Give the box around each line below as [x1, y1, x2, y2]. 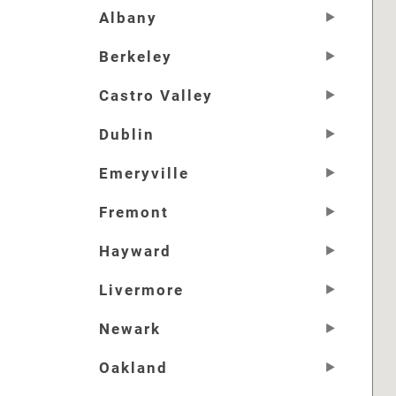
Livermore [99, 281, 184, 299]
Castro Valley [99, 87, 213, 104]
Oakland [99, 359, 168, 377]
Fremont [99, 203, 169, 221]
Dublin [99, 126, 155, 143]
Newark [99, 320, 161, 338]
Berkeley [99, 48, 172, 65]
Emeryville [99, 164, 189, 182]
